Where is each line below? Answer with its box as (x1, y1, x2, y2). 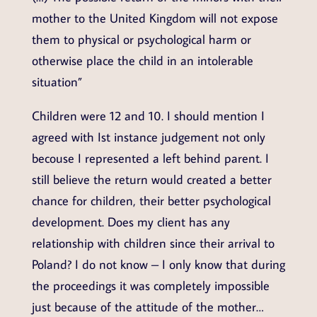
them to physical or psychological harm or (31, 31, 251, 48)
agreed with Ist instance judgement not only (31, 129, 265, 146)
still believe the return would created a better (31, 171, 272, 188)
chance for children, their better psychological (31, 192, 271, 209)
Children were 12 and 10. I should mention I (31, 108, 265, 125)
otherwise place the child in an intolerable (31, 52, 253, 69)
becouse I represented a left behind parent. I (31, 150, 269, 167)
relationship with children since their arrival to (31, 235, 275, 252)
